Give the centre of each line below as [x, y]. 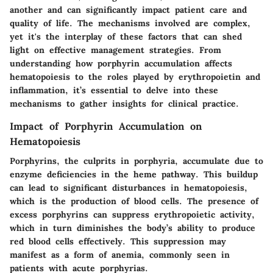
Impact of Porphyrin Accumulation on [106, 126]
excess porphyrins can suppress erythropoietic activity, [132, 215]
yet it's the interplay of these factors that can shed [126, 37]
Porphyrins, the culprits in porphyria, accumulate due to [136, 161]
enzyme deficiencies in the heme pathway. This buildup [134, 175]
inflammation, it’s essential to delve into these [114, 90]
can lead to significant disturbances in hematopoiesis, [129, 188]
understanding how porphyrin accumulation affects [121, 64]
